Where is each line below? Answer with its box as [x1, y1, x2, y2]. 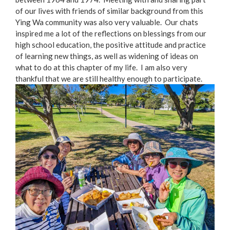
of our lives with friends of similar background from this [15, 6, 203, 16]
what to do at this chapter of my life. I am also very [15, 63, 187, 72]
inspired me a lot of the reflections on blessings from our [15, 29, 206, 39]
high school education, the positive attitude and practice [15, 40, 206, 50]
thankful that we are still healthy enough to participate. [15, 74, 202, 84]
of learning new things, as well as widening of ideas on [15, 51, 198, 61]
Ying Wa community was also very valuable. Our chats [15, 17, 198, 27]
